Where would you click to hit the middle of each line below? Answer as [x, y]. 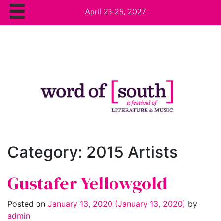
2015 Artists [132, 152]
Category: [47, 152]
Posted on [28, 203]
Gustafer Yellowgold [87, 183]
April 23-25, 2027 [115, 11]
